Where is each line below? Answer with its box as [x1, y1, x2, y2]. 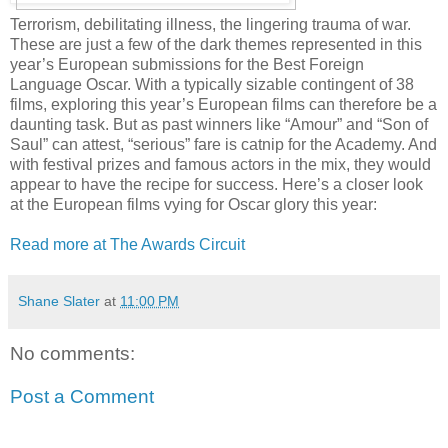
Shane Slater [18, 292, 100, 309]
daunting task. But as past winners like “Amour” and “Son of [10, 115, 428, 133]
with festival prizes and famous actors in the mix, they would [10, 155, 431, 173]
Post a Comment [10, 386, 154, 408]
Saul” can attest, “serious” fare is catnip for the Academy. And [10, 135, 437, 153]
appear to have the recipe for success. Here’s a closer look [10, 175, 423, 193]
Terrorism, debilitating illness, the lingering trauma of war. [10, 15, 411, 33]
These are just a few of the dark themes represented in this [10, 35, 422, 53]
